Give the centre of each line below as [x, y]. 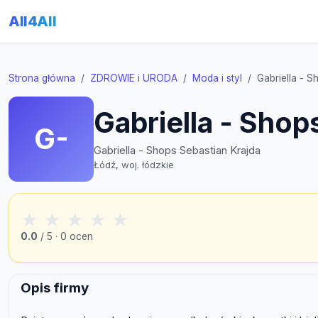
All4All [33, 21]
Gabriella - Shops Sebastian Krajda [177, 150]
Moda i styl [217, 78]
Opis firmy [55, 288]
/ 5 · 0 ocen [65, 237]
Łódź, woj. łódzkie [134, 165]
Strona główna [42, 78]
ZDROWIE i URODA [134, 78]
